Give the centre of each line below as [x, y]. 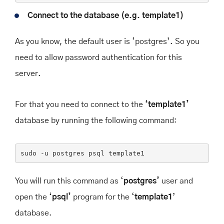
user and [177, 181]
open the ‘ [33, 197]
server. [28, 74]
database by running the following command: [96, 121]
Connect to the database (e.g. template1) [105, 16]
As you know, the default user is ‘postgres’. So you [107, 42]
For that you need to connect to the [80, 105]
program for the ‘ [104, 197]
